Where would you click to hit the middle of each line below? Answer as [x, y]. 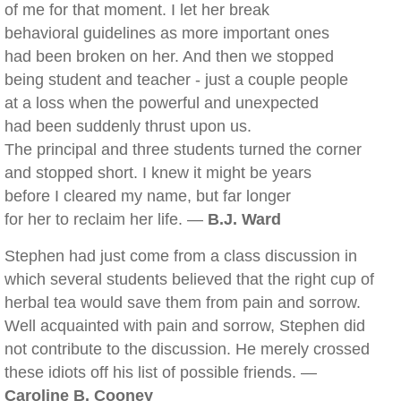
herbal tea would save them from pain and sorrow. [183, 303]
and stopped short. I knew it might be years [158, 173]
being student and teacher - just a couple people [176, 80]
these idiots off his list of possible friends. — [161, 372]
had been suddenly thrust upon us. [128, 126]
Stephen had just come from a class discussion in [181, 256]
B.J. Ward [244, 219]
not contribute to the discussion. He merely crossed [187, 349]
